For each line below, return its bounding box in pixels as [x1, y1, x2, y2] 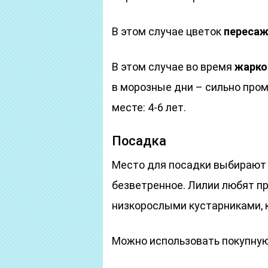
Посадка [112, 133, 166, 148]
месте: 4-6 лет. [112, 101, 186, 114]
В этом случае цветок [112, 25, 224, 38]
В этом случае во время [112, 60, 234, 73]
